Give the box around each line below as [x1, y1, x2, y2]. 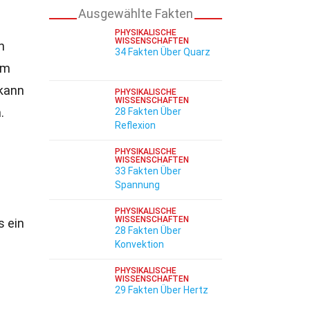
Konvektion [115, 239, 164, 250]
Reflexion [115, 120, 156, 131]
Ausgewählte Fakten [78, 6, 193, 21]
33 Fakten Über [115, 165, 181, 176]
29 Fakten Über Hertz [115, 284, 208, 295]
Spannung [115, 179, 160, 190]
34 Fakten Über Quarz [115, 46, 210, 57]
